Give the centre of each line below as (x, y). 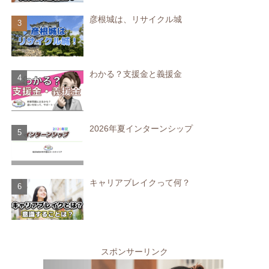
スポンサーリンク (134, 251)
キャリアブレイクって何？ (140, 183)
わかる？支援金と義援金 (136, 74)
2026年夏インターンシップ (141, 128)
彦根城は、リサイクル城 (136, 20)
